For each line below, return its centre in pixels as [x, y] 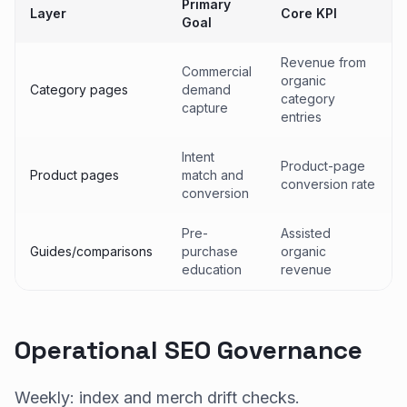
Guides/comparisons [91, 251]
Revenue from [323, 62]
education [212, 269]
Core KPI [309, 13]
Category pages [79, 89]
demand [206, 89]
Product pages [74, 174]
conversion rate [328, 184]
